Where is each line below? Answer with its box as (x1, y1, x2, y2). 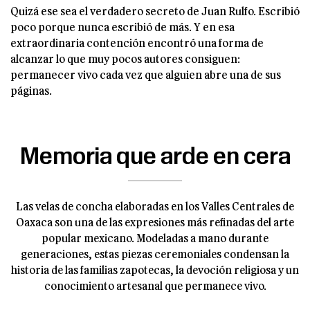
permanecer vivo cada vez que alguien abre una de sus (10, 67, 281, 81)
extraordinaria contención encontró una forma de (10, 35, 264, 49)
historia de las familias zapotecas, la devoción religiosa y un (11, 262, 299, 276)
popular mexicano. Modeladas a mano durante (42, 230, 268, 244)
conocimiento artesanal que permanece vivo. (44, 278, 266, 292)
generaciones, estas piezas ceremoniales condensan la (21, 246, 289, 260)
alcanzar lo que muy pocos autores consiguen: (10, 51, 240, 65)
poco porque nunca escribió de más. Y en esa (10, 19, 235, 33)
